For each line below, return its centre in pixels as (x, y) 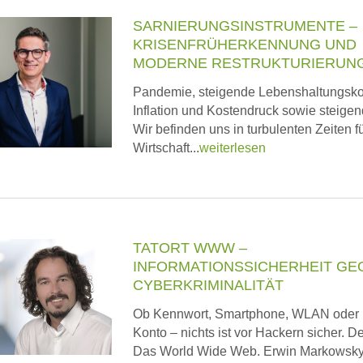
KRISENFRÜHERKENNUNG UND (245, 45)
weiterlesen (233, 148)
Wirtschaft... (166, 148)
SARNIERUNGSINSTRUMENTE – (245, 26)
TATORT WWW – (190, 248)
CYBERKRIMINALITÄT (208, 285)
